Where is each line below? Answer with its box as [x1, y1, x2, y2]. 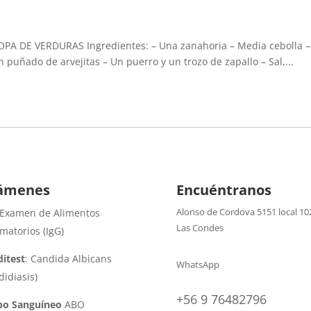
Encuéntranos [176, 180, 271, 200]
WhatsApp [176, 258, 219, 271]
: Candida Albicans [24, 252, 112, 266]
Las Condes [176, 221, 224, 235]
